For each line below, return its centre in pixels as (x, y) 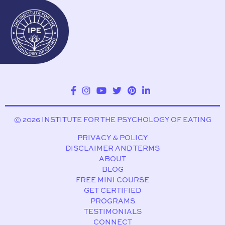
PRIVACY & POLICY (113, 137)
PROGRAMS (113, 201)
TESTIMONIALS (113, 211)
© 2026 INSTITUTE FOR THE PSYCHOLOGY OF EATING (113, 119)
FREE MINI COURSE (113, 180)
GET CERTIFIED (113, 190)
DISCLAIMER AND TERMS (113, 148)
